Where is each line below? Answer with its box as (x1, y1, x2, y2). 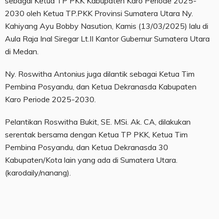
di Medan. (5, 46, 39, 56)
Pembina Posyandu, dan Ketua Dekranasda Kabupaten (5, 81, 197, 91)
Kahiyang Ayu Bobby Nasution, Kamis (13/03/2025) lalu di (5, 21, 208, 31)
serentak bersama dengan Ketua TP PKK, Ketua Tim (5, 129, 188, 139)
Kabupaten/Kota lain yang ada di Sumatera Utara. (5, 154, 177, 165)
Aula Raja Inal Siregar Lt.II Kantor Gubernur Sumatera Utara (5, 33, 210, 44)
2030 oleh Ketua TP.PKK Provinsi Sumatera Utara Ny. (5, 8, 193, 18)
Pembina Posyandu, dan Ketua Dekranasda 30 (5, 142, 168, 152)
